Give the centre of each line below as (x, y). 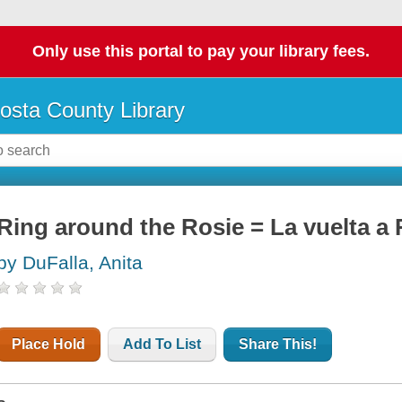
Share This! (278, 345)
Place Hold (49, 345)
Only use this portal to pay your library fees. (201, 52)
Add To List (162, 345)
